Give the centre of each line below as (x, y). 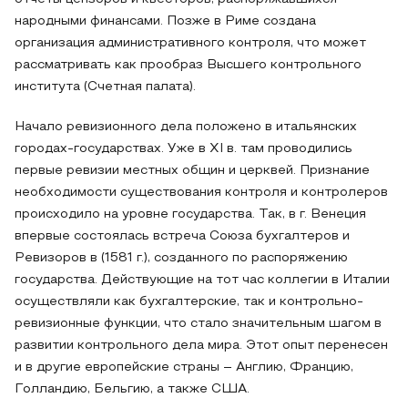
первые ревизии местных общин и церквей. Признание (192, 171)
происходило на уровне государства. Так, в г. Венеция (190, 214)
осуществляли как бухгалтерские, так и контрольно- (189, 302)
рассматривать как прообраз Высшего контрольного (188, 65)
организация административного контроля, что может (190, 43)
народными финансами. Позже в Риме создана (165, 21)
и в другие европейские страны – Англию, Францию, (184, 367)
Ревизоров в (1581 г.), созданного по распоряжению (181, 258)
